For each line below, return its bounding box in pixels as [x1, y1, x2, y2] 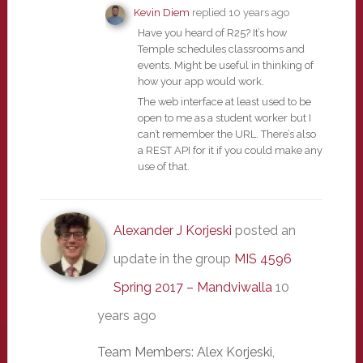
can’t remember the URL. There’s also [137, 128, 316, 140]
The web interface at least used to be [137, 96, 311, 108]
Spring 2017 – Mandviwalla [113, 280, 272, 295]
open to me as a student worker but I [137, 112, 311, 124]
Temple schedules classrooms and [137, 43, 305, 55]
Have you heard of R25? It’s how [137, 27, 287, 39]
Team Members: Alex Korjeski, [96, 344, 275, 360]
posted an [231, 223, 296, 238]
